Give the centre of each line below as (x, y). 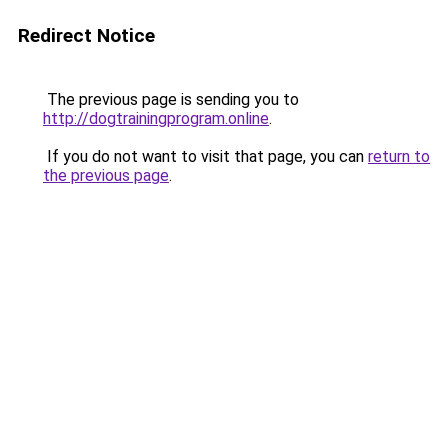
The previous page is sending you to (171, 99)
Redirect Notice (86, 35)
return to (399, 156)
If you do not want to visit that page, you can (205, 156)
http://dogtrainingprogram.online (156, 118)
